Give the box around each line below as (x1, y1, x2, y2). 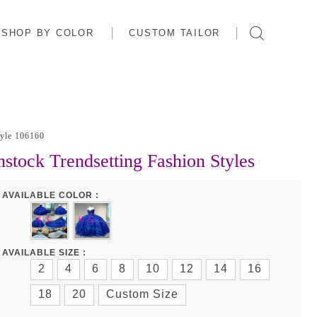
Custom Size (106, 287, 179, 300)
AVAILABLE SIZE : (1, 247, 86, 258)
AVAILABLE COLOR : (1, 190, 99, 200)
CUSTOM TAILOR (129, 27, 220, 38)
